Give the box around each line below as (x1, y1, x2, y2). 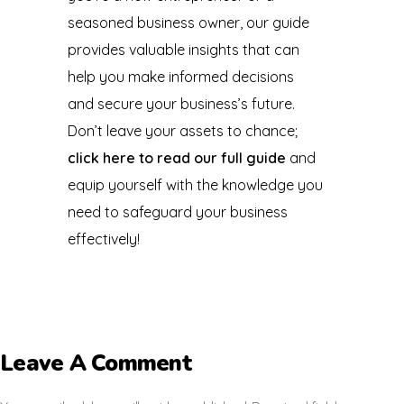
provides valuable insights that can (67, 41, 299, 60)
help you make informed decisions (67, 68, 294, 87)
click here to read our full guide (67, 149, 286, 168)
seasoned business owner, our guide (67, 14, 309, 32)
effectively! (67, 230, 140, 249)
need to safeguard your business (67, 203, 288, 222)
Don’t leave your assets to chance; (67, 122, 298, 141)
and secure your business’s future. (67, 95, 295, 114)
